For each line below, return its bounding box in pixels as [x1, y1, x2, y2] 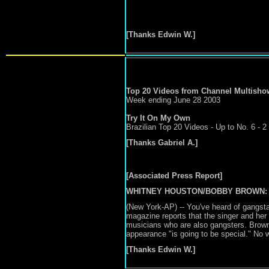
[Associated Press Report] [125, 171, 222, 180]
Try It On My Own [125, 113, 190, 122]
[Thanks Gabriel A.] [125, 138, 198, 147]
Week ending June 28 [125, 95, 201, 104]
